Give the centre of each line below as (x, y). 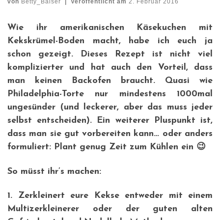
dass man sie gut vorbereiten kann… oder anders (110, 134)
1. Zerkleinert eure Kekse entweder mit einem (110, 196)
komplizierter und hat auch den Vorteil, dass (110, 68)
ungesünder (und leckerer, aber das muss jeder (110, 108)
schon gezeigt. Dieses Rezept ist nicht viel (110, 55)
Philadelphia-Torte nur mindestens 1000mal (110, 94)
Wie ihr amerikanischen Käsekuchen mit (110, 28)
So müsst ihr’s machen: (54, 171)
